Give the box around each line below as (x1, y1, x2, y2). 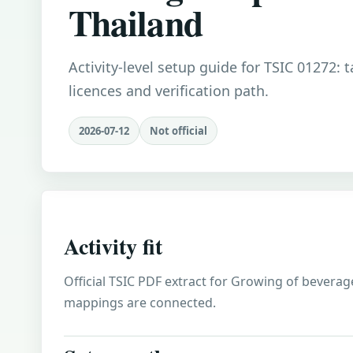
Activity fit (64, 230, 162, 262)
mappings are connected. (64, 294, 216, 311)
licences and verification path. (69, 81, 269, 100)
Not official (150, 124, 207, 138)
